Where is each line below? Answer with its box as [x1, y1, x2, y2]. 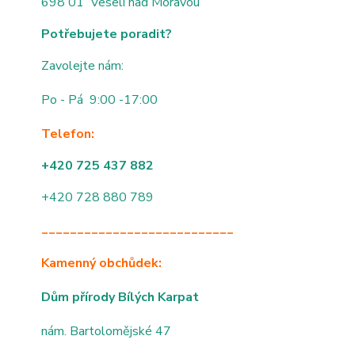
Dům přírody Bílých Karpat [41, 288, 199, 306]
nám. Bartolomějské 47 [41, 323, 171, 340]
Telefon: [41, 125, 94, 143]
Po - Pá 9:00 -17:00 [41, 91, 158, 109]
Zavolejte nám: [41, 57, 124, 74]
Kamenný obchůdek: [41, 254, 162, 272]
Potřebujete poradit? [41, 25, 172, 43]
